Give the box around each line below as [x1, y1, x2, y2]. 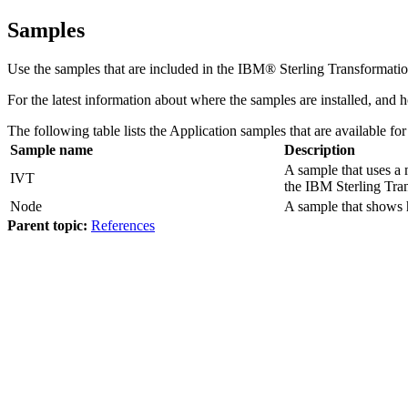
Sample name [10, 141, 93, 158]
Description [284, 141, 355, 158]
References [91, 217, 155, 233]
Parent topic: [7, 217, 87, 233]
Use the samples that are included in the [7, 60, 238, 76]
